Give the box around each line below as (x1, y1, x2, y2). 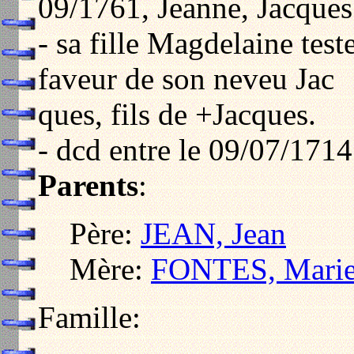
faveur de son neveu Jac (38, 62, 334, 96)
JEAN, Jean (141, 217, 286, 251)
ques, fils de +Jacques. (38, 97, 316, 132)
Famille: (38, 300, 141, 335)
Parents (38, 168, 138, 203)
